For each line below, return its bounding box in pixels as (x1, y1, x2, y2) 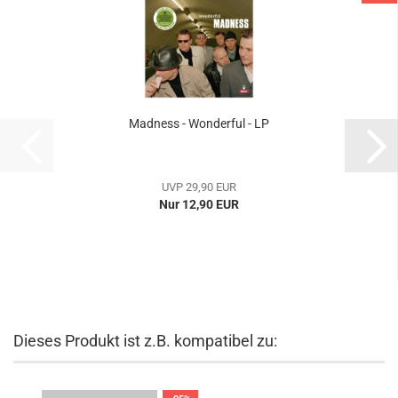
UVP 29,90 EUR (161, 180, 236, 194)
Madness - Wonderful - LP (128, 116, 269, 131)
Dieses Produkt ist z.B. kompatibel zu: (13, 331, 277, 350)
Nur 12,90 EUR (158, 197, 239, 211)
